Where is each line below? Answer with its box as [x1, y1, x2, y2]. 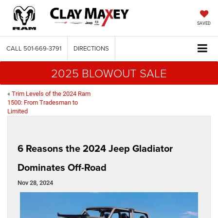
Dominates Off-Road [18, 160, 107, 175]
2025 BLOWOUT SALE [51, 65, 167, 81]
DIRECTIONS [73, 44, 109, 53]
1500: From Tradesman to [7, 99, 78, 107]
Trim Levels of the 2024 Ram [12, 90, 91, 98]
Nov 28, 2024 [18, 179, 53, 187]
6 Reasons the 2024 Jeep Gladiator [18, 141, 173, 156]
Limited [7, 108, 28, 115]
